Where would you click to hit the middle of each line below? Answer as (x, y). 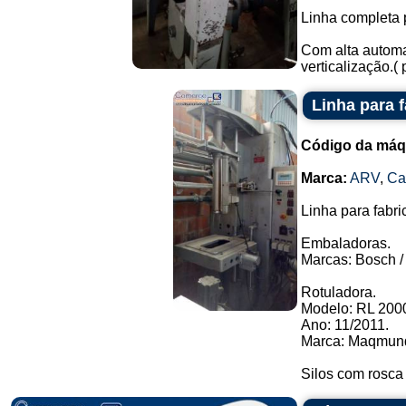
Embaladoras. (346, 243)
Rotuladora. (338, 292)
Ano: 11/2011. (345, 325)
